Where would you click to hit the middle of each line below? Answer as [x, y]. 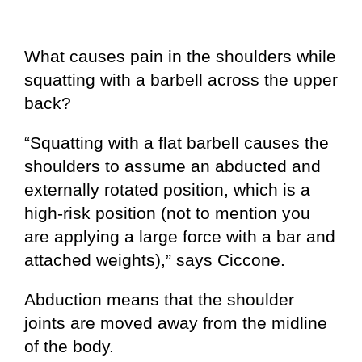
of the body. [69, 347]
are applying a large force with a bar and [180, 237]
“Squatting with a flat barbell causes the [177, 143]
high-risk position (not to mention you [167, 213]
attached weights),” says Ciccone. [155, 260]
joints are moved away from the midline [176, 323]
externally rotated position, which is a [167, 190]
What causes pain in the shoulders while [180, 57]
